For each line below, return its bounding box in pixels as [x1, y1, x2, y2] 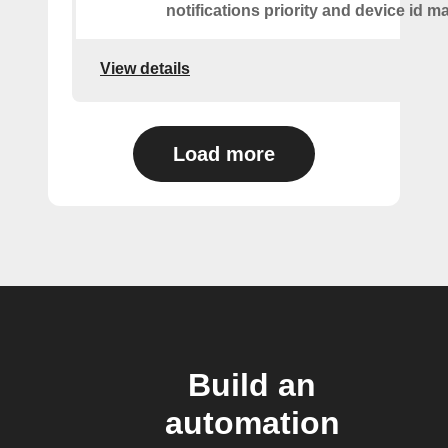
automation [164, 405, 340, 442]
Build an [188, 367, 316, 404]
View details [100, 59, 190, 77]
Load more [173, 143, 275, 166]
